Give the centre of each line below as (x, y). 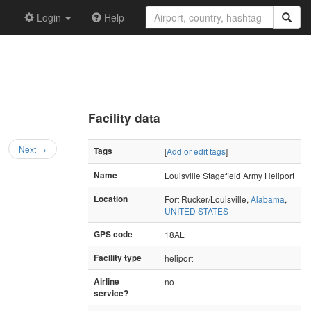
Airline (107, 281)
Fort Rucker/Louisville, (208, 199)
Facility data (124, 118)
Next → (33, 149)
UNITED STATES (196, 210)
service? (111, 293)
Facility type (118, 258)
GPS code (113, 234)
